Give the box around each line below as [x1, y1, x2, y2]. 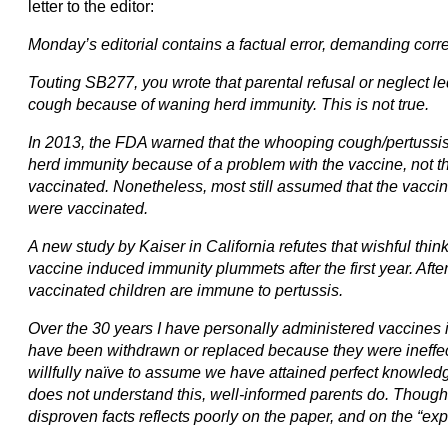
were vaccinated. [28, 200, 148, 217]
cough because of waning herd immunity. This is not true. [28, 96, 429, 113]
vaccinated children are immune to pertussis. [28, 282, 343, 299]
